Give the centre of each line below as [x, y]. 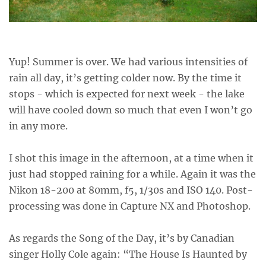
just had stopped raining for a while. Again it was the [132, 174]
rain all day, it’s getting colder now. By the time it [125, 78]
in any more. [38, 126]
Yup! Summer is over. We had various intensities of [128, 62]
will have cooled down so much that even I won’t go [131, 110]
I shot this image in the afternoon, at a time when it [131, 158]
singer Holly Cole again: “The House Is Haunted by [128, 254]
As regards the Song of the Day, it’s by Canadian [122, 238]
